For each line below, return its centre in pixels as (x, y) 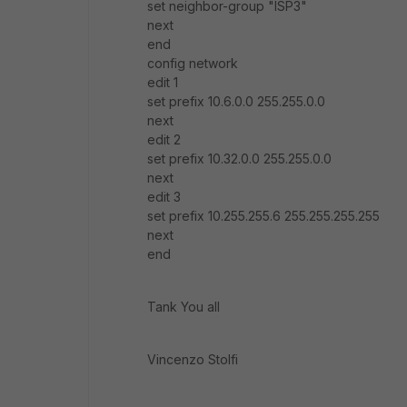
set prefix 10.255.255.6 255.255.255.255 (263, 216)
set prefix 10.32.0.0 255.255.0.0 (239, 159)
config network (193, 63)
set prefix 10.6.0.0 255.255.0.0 (236, 101)
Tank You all (184, 307)
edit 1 (163, 82)
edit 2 (164, 139)
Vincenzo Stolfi (193, 359)
